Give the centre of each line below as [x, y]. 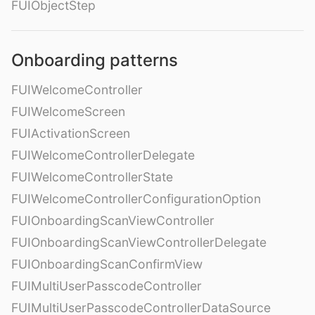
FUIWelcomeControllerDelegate [103, 155]
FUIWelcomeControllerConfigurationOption [136, 198]
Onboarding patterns [95, 60]
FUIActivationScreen [71, 133]
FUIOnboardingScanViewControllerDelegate [139, 242]
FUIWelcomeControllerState [92, 176]
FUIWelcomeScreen [68, 111]
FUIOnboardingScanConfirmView [107, 264]
